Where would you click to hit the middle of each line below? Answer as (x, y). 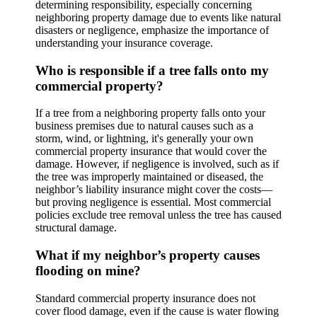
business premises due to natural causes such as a (144, 126)
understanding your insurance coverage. (124, 42)
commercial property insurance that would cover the (151, 151)
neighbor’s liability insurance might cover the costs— (154, 190)
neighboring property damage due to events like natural (158, 17)
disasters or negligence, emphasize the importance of (152, 30)
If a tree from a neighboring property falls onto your (150, 113)
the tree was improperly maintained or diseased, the (149, 177)
